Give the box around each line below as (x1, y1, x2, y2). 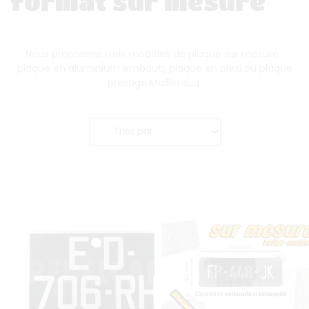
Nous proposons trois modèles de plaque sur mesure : (26, 46, 283, 61)
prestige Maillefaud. (108, 75, 201, 90)
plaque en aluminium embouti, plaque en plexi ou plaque (17, 61, 292, 75)
